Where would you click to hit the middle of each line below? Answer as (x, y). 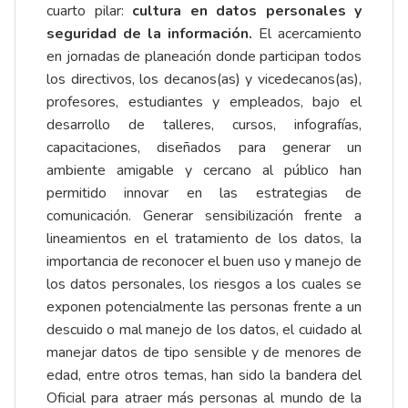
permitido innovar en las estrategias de (204, 194)
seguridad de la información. (149, 34)
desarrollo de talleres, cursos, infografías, (204, 125)
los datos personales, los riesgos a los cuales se (204, 285)
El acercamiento (307, 34)
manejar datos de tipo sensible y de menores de (204, 353)
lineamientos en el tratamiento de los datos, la (204, 239)
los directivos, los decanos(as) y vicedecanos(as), (204, 80)
